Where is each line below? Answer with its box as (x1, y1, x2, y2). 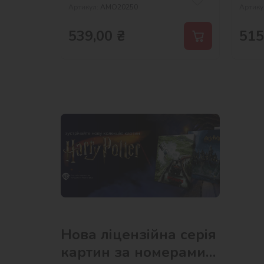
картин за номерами (61, 242, 206, 262)
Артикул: (68, 2, 98, 12)
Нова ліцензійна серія (61, 225, 216, 244)
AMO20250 (100, 2, 138, 12)
